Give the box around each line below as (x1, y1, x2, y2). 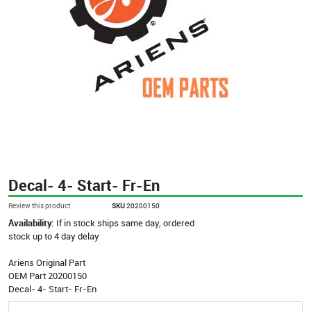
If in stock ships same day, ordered (56, 216, 194, 229)
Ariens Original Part (8, 255, 85, 269)
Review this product (8, 200, 70, 210)
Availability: (8, 216, 56, 229)
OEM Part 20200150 (8, 269, 87, 282)
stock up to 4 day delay (8, 229, 99, 242)
